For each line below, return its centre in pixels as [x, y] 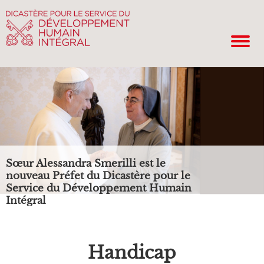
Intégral [26, 201]
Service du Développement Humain [99, 188]
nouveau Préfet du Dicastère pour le [98, 176]
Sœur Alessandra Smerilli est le [86, 164]
